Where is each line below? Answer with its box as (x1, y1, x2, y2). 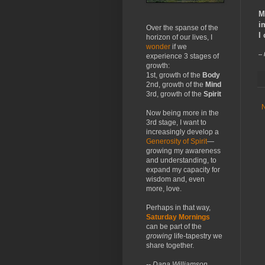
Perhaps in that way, (146, 203, 211, 212)
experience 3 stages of (146, 52, 219, 60)
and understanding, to (146, 156, 216, 164)
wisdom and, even (146, 175, 205, 183)
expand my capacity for (146, 166, 220, 174)
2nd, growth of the (146, 80, 205, 89)
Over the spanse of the (146, 24, 218, 32)
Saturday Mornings (146, 213, 210, 221)
